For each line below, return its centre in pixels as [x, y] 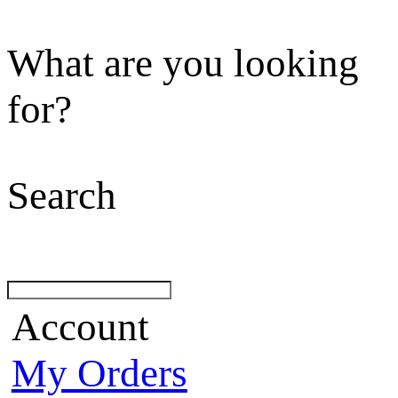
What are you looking [183, 63]
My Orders [99, 374]
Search [62, 195]
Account [80, 327]
